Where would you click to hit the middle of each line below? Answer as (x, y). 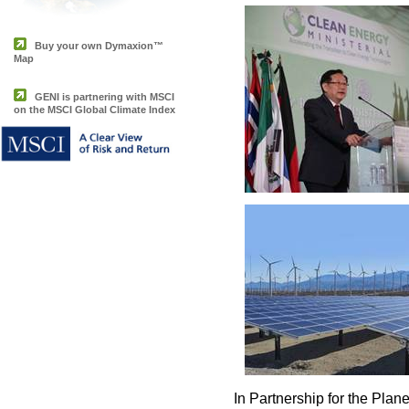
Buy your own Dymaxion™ (99, 46)
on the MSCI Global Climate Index (94, 112)
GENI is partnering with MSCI (105, 97)
